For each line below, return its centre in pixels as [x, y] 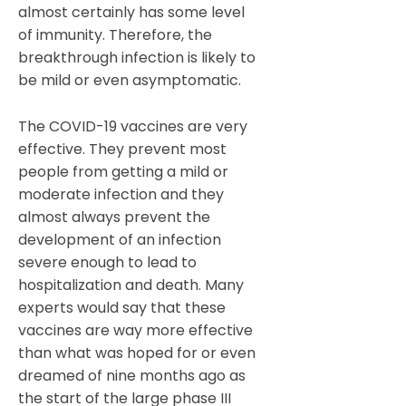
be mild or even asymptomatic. [130, 81]
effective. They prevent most [122, 150]
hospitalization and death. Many [131, 285]
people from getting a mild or [123, 172]
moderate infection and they [121, 195]
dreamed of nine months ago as [132, 376]
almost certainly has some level [131, 13]
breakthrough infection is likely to [137, 58]
